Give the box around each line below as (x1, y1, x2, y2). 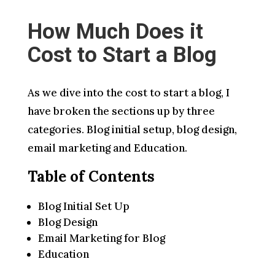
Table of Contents (27, 167, 155, 186)
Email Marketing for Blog (37, 231, 165, 245)
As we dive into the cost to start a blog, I (27, 86, 230, 99)
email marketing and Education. (27, 141, 187, 155)
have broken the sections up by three (27, 104, 215, 118)
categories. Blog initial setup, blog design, (27, 123, 237, 136)
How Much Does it (27, 19, 203, 44)
